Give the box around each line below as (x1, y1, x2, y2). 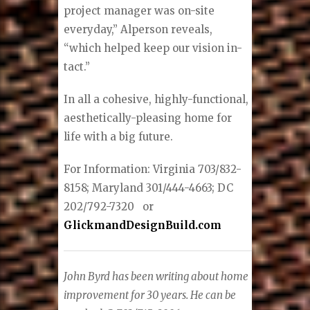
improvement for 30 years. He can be (64, 288, 237, 302)
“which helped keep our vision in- (64, 41, 243, 55)
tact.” (64, 60, 91, 73)
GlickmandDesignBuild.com (64, 218, 222, 232)
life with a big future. (64, 129, 174, 143)
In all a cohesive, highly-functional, (64, 92, 249, 106)
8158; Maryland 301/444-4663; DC (64, 181, 234, 194)
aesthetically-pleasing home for (64, 111, 232, 125)
